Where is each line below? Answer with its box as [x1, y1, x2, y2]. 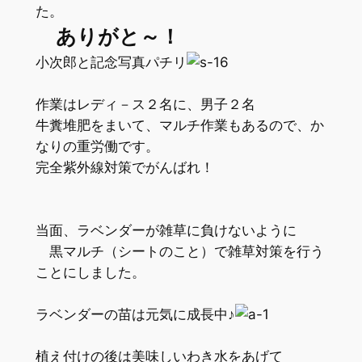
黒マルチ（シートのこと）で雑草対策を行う [35, 242, 324, 259]
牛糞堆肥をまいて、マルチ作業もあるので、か [35, 116, 324, 133]
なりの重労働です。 [35, 137, 159, 154]
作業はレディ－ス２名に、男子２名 [35, 95, 255, 112]
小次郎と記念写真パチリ [35, 53, 187, 70]
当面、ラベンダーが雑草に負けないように [35, 221, 297, 238]
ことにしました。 [35, 263, 145, 280]
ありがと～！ [35, 23, 180, 48]
